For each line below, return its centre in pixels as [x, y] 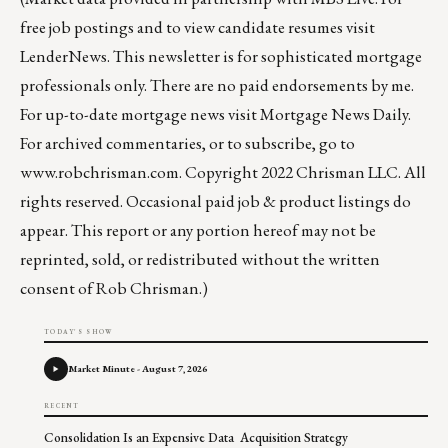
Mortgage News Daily [334, 114]
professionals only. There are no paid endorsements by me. [217, 85]
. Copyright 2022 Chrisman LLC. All [302, 172]
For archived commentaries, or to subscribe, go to [187, 143]
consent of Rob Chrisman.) [114, 288]
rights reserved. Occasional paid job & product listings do [215, 201]
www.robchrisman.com [99, 172]
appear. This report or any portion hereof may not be [198, 230]
